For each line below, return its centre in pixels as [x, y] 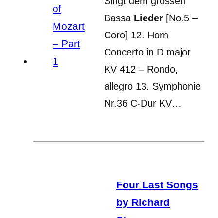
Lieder [148, 18]
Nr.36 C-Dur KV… [143, 103]
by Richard [143, 202]
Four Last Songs [157, 184]
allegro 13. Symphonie [152, 86]
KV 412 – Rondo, [141, 69]
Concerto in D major [147, 52]
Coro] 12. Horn [136, 35]
